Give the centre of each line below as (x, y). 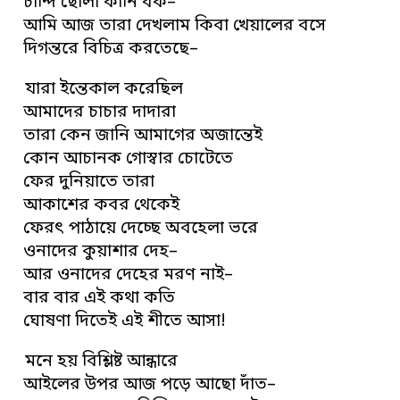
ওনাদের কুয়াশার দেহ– (101, 252)
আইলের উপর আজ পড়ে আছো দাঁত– (150, 385)
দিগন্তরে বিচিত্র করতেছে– (111, 49)
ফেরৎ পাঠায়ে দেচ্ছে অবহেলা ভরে (141, 229)
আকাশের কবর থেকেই (102, 205)
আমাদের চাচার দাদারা (100, 112)
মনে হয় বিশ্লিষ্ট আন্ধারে (102, 362)
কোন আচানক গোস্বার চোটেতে (129, 159)
